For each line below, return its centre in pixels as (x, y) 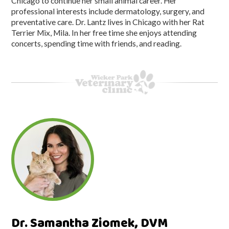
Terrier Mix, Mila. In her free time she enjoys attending (104, 32)
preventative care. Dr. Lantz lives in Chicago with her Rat (108, 22)
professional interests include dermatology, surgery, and (108, 11)
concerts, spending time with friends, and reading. (97, 43)
